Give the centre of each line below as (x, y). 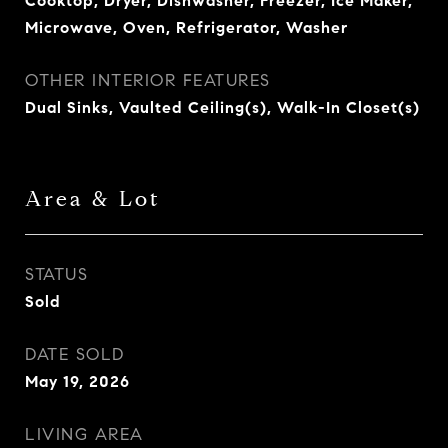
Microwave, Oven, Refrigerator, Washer (186, 27)
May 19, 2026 (77, 381)
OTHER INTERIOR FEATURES (148, 80)
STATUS (56, 274)
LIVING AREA (84, 434)
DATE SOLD (75, 354)
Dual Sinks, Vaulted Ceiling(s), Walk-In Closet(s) (222, 107)
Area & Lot (93, 199)
